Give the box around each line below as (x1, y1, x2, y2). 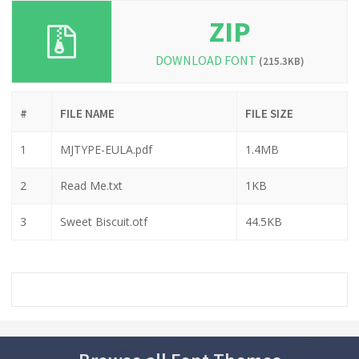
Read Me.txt (60, 177, 123, 193)
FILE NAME (60, 105, 115, 121)
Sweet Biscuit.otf (60, 213, 147, 229)
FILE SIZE (245, 105, 293, 121)
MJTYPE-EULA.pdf (60, 141, 152, 157)
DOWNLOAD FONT (155, 51, 259, 68)
